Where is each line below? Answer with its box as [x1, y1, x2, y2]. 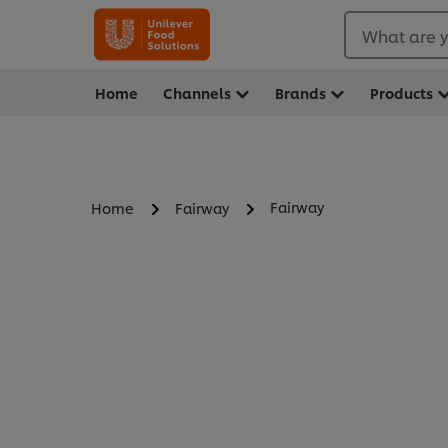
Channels [163, 83, 231, 102]
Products [370, 83, 433, 102]
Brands [275, 83, 326, 102]
